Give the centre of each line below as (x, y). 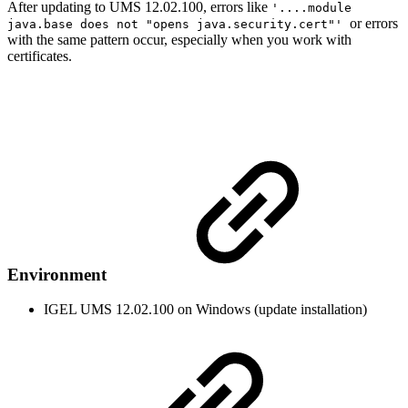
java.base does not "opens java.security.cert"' (178, 24)
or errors (374, 23)
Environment (59, 274)
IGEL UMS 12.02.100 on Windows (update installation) (205, 310)
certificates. (40, 56)
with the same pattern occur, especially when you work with (179, 39)
